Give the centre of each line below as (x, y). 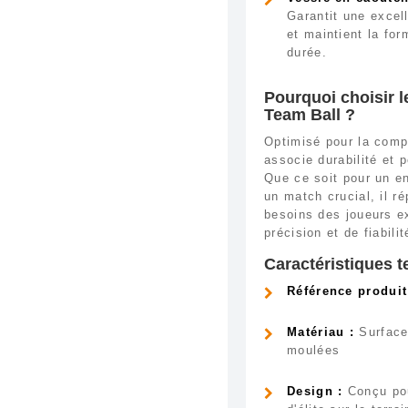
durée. (307, 52)
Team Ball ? (310, 115)
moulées (314, 350)
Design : (315, 391)
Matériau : (321, 332)
